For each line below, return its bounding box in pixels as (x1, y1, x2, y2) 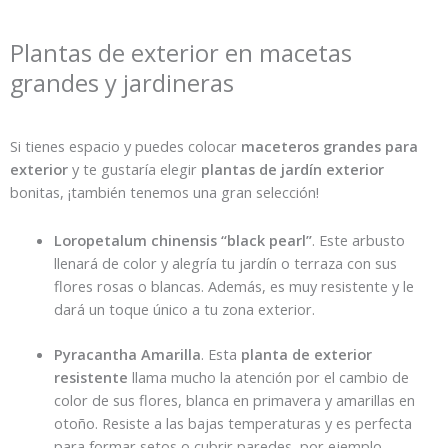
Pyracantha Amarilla (53, 344, 201, 365)
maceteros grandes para (237, 135, 418, 156)
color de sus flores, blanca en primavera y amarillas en (53, 390, 415, 411)
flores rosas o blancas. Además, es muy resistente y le (53, 276, 414, 297)
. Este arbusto (311, 230, 405, 251)
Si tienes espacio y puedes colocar (10, 135, 237, 156)
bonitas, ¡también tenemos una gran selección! (10, 181, 323, 202)
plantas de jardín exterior (201, 158, 384, 179)
